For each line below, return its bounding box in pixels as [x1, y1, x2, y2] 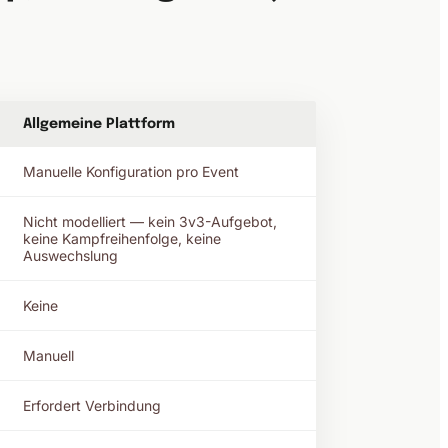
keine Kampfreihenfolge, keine [23, 230, 221, 247]
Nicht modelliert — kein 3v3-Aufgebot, [23, 213, 277, 230]
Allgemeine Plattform [23, 117, 175, 131]
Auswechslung [23, 247, 118, 264]
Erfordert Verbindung [23, 397, 161, 414]
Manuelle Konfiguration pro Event [23, 163, 239, 180]
